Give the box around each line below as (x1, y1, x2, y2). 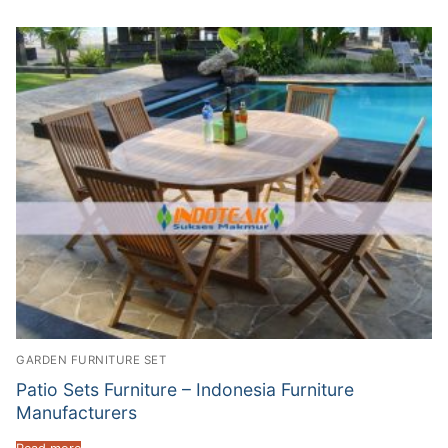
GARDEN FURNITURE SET (16, 352, 166, 367)
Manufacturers (16, 402, 137, 424)
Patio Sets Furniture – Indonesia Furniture (16, 379, 354, 401)
